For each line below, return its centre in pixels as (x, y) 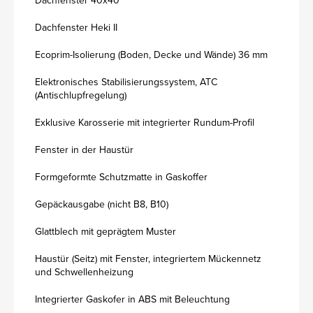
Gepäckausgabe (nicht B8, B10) (102, 204)
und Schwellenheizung (84, 272)
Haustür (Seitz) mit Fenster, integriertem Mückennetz (148, 259)
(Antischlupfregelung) (81, 95)
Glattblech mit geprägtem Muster (105, 232)
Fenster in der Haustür (84, 150)
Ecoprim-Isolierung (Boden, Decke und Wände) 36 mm (151, 55)
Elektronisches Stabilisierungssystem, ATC (126, 82)
